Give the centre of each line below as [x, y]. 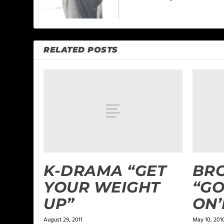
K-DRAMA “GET [105, 171]
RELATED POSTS [81, 49]
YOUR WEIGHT [102, 187]
